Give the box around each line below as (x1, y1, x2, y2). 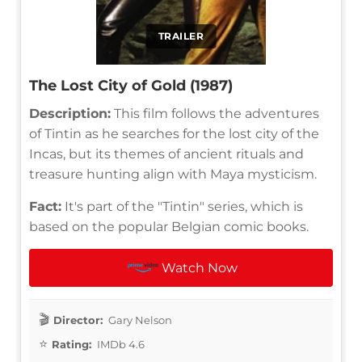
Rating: (52, 337, 91, 351)
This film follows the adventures (111, 105, 319, 121)
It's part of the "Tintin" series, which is (61, 198, 303, 214)
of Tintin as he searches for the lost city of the (29, 125, 319, 141)
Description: (29, 105, 111, 121)
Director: (53, 313, 103, 326)
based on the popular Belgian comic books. (29, 218, 309, 234)
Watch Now (162, 259, 238, 276)
